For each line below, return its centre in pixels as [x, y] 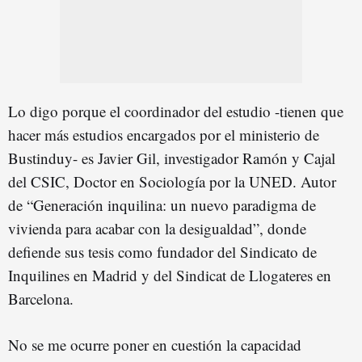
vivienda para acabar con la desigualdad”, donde [157, 228]
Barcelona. [41, 298]
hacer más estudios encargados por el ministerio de [164, 134]
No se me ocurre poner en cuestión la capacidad [155, 344]
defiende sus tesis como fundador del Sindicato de [162, 251]
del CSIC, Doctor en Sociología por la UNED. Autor [172, 181]
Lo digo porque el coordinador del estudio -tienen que [176, 111]
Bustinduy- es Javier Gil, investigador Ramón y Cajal [172, 158]
